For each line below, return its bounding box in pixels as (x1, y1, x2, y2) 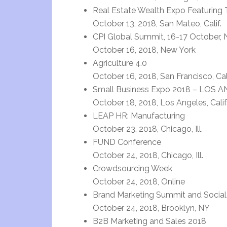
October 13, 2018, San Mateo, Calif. (93, 19, 221, 28)
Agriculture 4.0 (93, 58, 147, 68)
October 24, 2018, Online (93, 177, 185, 186)
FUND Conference (93, 137, 161, 147)
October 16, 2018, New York (93, 45, 196, 55)
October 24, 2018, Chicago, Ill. (93, 150, 203, 160)
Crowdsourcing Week (93, 164, 172, 173)
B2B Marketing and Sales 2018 (93, 216, 206, 226)
